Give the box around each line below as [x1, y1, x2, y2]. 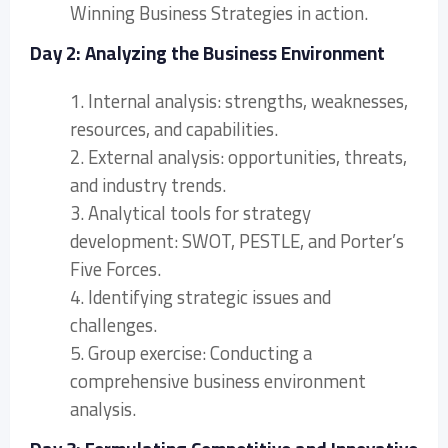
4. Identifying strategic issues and [70, 279, 331, 315]
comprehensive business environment [70, 363, 366, 399]
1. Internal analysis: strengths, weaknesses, [70, 83, 408, 119]
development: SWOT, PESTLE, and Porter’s [70, 223, 404, 259]
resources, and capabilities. [70, 111, 278, 147]
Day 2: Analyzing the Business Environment [30, 35, 385, 71]
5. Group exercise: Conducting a [70, 335, 312, 371]
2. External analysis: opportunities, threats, [70, 139, 407, 175]
